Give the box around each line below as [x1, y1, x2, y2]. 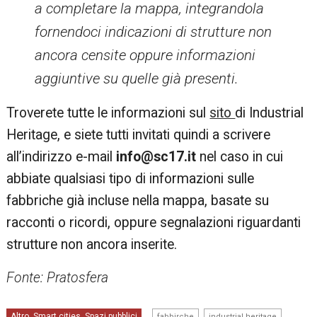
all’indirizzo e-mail [6, 149, 117, 165]
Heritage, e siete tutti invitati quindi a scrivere [6, 127, 271, 143]
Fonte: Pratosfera [6, 270, 109, 286]
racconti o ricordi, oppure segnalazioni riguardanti [6, 214, 301, 231]
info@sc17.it [116, 149, 197, 165]
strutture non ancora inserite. [6, 236, 178, 253]
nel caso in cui [196, 149, 284, 165]
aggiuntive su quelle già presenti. [35, 70, 239, 87]
